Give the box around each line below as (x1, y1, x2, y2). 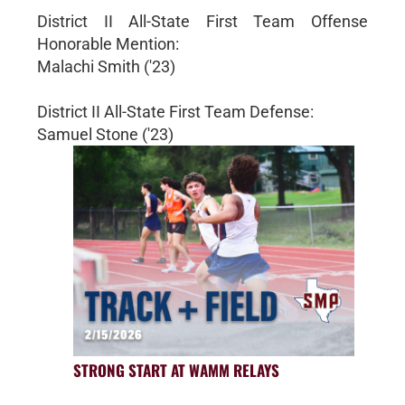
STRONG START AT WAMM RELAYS (72, 359, 279, 382)
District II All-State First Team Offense (36, 11, 369, 31)
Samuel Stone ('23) (36, 124, 174, 144)
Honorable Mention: (36, 33, 179, 53)
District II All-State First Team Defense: (36, 101, 314, 121)
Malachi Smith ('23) (36, 56, 175, 76)
